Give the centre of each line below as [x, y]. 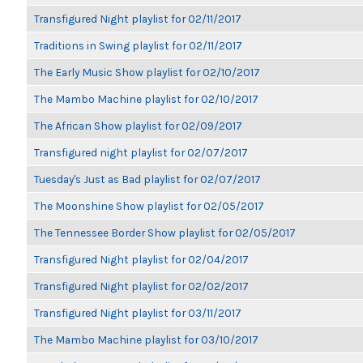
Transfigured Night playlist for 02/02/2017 [141, 286]
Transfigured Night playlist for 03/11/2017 [138, 313]
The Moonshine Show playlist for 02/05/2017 [149, 206]
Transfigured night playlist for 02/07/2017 [141, 152]
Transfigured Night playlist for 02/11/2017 [138, 19]
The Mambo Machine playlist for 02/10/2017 [146, 99]
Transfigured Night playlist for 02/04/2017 [141, 259]
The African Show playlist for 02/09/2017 [138, 126]
